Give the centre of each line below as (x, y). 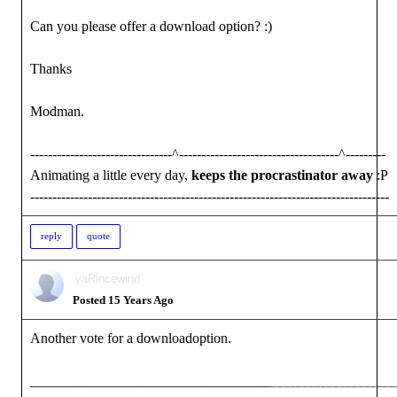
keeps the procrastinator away (282, 175)
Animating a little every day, (111, 175)
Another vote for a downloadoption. (131, 338)
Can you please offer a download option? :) (151, 26)
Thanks (51, 69)
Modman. (57, 111)
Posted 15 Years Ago (123, 300)
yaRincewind (108, 279)
